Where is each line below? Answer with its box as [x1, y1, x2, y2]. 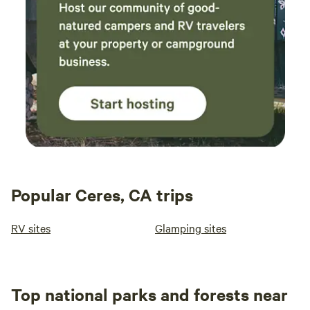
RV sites [11, 220, 51, 235]
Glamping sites [155, 220, 226, 235]
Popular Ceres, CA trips [11, 183, 193, 206]
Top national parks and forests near [11, 283, 288, 305]
